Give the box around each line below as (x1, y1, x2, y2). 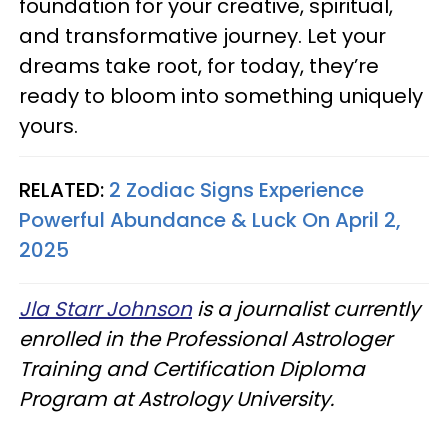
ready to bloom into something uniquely (19, 81, 423, 110)
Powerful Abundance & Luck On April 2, (19, 205, 401, 234)
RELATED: (19, 175, 109, 204)
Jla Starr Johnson (19, 294, 192, 323)
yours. (19, 111, 78, 140)
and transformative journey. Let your (19, 21, 386, 50)
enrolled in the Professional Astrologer (19, 324, 392, 353)
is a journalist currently (192, 294, 420, 323)
